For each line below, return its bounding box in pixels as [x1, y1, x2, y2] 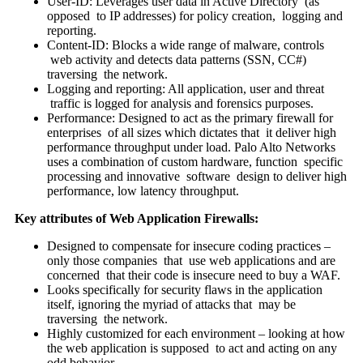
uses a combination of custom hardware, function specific [46, 155, 343, 169]
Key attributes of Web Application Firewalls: [14, 211, 258, 226]
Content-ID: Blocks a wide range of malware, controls [46, 38, 324, 53]
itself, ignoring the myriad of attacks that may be [46, 297, 296, 312]
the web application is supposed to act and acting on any [46, 341, 337, 356]
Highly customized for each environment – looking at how [46, 327, 345, 341]
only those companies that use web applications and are [46, 254, 335, 268]
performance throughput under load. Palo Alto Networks [46, 140, 335, 155]
